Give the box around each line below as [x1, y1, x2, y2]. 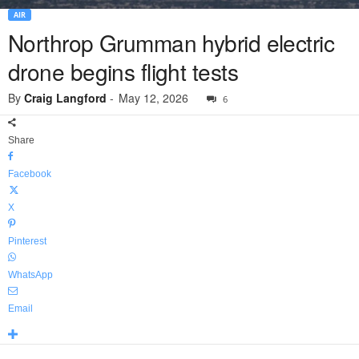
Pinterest [8, 236, 46, 248]
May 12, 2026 [119, 90, 188, 107]
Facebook [8, 168, 51, 180]
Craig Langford [24, 90, 107, 107]
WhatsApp [8, 269, 53, 281]
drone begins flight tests [8, 55, 239, 88]
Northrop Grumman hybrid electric [8, 26, 335, 59]
